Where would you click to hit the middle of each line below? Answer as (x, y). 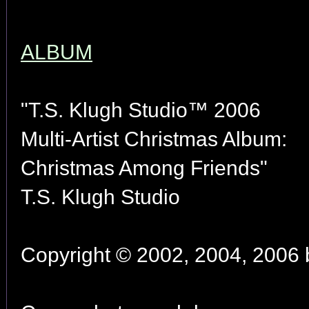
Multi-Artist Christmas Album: (154, 139)
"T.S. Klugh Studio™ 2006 (141, 110)
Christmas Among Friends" (144, 168)
